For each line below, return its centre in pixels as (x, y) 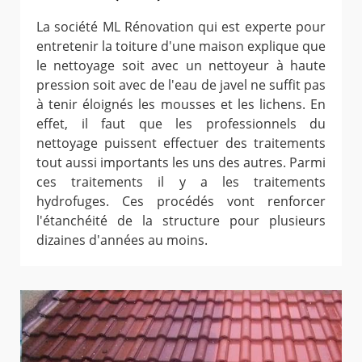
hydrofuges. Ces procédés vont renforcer (181, 201)
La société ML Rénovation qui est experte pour (181, 26)
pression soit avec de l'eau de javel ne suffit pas (181, 84)
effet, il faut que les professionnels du (181, 123)
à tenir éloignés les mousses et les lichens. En (181, 104)
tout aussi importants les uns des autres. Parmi (181, 162)
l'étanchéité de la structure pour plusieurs (181, 220)
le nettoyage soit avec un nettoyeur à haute (181, 65)
